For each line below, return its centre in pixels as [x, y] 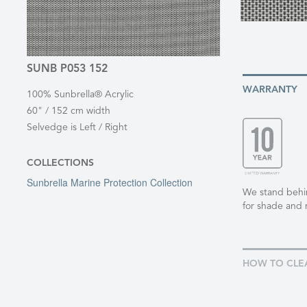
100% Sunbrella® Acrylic [80, 95]
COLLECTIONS [60, 163]
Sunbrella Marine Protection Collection [110, 182]
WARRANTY [270, 90]
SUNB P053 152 [67, 69]
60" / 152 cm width [69, 111]
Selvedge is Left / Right [77, 127]
